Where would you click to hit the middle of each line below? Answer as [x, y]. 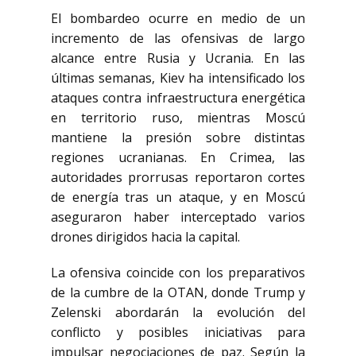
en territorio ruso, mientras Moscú [178, 118]
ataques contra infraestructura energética [178, 98]
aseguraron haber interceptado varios [178, 217]
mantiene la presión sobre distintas [178, 137]
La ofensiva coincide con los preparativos [178, 273]
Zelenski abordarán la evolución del [178, 312]
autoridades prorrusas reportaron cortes [178, 177]
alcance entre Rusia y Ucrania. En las [178, 58]
